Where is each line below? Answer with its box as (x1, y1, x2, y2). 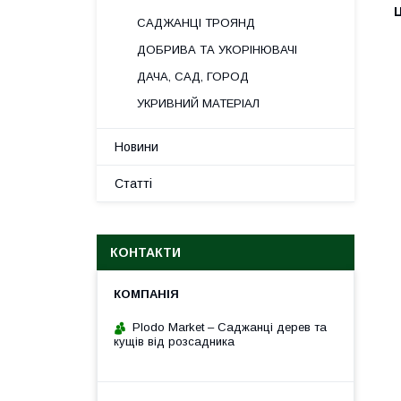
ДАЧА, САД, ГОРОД (137, 70, 249, 83)
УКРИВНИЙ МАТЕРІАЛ (137, 97, 260, 110)
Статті (115, 176, 152, 191)
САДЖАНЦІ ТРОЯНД (137, 16, 255, 30)
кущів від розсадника (114, 335, 235, 348)
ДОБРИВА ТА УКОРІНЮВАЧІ (137, 43, 297, 56)
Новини (115, 140, 158, 154)
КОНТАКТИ (110, 245, 181, 260)
